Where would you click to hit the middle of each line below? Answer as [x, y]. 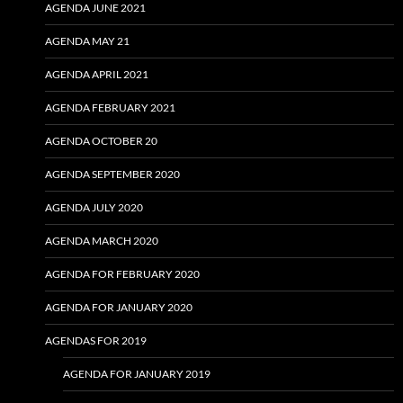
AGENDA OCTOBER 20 [101, 141]
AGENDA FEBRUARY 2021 [110, 108]
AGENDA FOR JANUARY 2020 [119, 308]
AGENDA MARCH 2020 [102, 241]
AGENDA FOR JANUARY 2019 [137, 374]
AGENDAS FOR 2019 [96, 341]
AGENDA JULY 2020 [94, 208]
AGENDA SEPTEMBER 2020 [112, 175]
